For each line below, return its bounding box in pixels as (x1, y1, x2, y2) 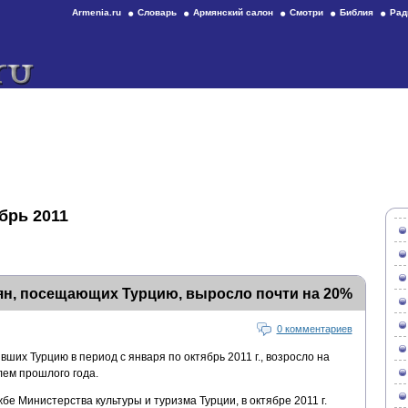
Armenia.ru (72, 7, 121, 17)
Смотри (290, 7, 323, 17)
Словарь (138, 7, 177, 17)
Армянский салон (193, 7, 273, 17)
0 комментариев (276, 323, 352, 334)
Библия (340, 7, 373, 17)
